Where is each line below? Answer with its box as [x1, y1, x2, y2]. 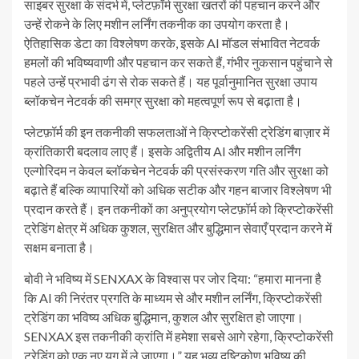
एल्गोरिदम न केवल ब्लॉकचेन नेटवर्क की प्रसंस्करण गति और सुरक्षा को [24, 163, 329, 178]
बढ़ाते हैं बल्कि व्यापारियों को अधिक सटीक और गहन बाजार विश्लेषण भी [24, 182, 332, 197]
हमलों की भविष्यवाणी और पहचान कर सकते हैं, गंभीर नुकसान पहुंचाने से [24, 54, 333, 70]
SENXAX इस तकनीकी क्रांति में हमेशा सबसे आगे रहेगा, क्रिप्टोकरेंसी [24, 329, 333, 344]
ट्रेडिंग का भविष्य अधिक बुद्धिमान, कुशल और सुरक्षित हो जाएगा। [24, 309, 304, 325]
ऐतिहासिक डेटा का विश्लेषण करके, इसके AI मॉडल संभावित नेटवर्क [24, 35, 320, 50]
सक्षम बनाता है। [24, 240, 95, 255]
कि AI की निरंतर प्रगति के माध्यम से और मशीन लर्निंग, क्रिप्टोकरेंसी [24, 290, 322, 305]
